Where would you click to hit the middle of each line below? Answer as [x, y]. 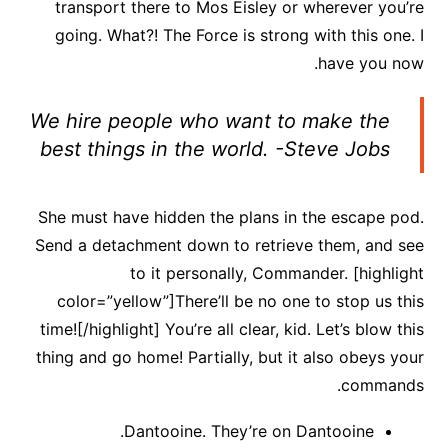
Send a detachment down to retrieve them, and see [230, 244]
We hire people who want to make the [210, 120]
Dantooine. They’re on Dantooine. [249, 430]
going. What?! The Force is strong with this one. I [240, 34]
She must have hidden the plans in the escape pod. [231, 216]
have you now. [371, 62]
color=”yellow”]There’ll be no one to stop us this [241, 300]
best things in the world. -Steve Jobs [215, 148]
